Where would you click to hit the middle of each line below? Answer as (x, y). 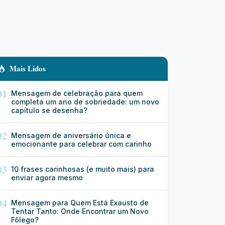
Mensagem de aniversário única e (71, 135)
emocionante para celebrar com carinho (81, 144)
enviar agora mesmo (47, 178)
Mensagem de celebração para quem (77, 93)
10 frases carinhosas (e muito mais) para (83, 169)
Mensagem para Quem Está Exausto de (80, 203)
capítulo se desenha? (49, 110)
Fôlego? (25, 220)
